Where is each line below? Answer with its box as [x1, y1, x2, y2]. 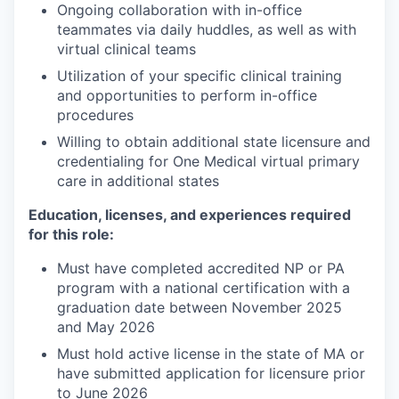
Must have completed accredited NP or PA [57, 258, 345, 277]
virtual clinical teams [57, 39, 196, 58]
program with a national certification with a [57, 278, 350, 297]
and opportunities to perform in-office [57, 85, 317, 104]
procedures [57, 105, 134, 124]
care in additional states [57, 171, 219, 190]
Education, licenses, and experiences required [28, 205, 351, 224]
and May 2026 [57, 317, 155, 336]
